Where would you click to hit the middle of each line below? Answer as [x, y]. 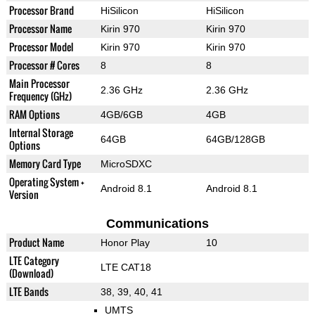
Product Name [36, 242]
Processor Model [41, 46]
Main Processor [39, 83]
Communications [157, 223]
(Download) [31, 273]
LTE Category [34, 260]
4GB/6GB [121, 114]
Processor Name [40, 28]
